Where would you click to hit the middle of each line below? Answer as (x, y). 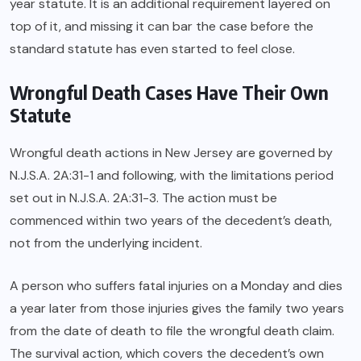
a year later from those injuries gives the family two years (177, 309)
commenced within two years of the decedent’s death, (171, 221)
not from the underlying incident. (106, 243)
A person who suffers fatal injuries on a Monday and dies (176, 286)
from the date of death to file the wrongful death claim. (172, 331)
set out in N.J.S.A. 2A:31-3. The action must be (143, 198)
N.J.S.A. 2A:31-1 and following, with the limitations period (172, 176)
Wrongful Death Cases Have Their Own (169, 92)
